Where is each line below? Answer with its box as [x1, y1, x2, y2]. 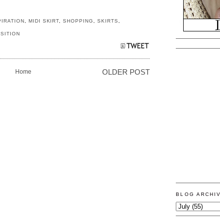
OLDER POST [102, 68, 150, 76]
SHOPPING [63, 18, 94, 24]
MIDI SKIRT [28, 18, 59, 24]
